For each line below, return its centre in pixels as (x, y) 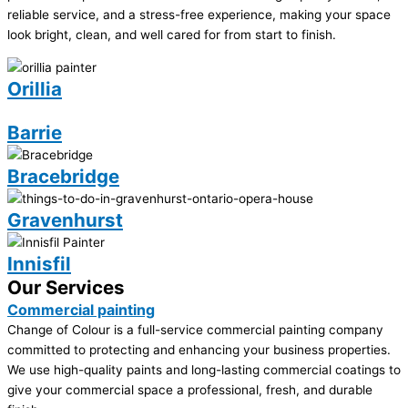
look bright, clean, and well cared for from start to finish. (172, 35)
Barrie (35, 132)
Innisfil (39, 263)
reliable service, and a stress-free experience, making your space (199, 15)
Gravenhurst (65, 219)
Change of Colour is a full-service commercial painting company (195, 329)
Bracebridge (63, 176)
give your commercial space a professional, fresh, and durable (190, 389)
